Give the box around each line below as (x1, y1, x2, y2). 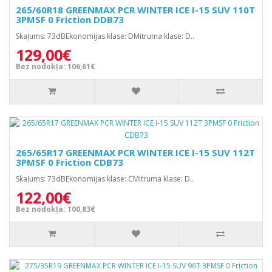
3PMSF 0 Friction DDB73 (16, 13, 124, 25)
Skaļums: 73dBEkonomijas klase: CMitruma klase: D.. (16, 174, 194, 184)
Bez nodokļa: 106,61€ (16, 61, 95, 72)
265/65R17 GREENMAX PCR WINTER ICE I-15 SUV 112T (16, 146, 255, 158)
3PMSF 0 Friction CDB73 (16, 156, 123, 168)
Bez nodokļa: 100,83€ (16, 204, 95, 214)
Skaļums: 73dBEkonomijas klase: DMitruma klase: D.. (16, 31, 194, 41)
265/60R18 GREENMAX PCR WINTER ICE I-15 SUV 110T (16, 4, 255, 16)
